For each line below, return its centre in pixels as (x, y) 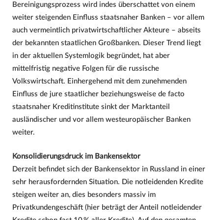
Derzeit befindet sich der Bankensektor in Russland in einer (109, 169)
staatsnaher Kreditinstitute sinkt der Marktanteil (91, 107)
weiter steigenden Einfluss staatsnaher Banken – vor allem (108, 17)
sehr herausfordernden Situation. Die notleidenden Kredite (108, 182)
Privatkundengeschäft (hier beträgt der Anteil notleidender (107, 207)
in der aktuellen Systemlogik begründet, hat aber (91, 55)
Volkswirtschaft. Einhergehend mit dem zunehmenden (99, 81)
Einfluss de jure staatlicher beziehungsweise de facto (98, 94)
